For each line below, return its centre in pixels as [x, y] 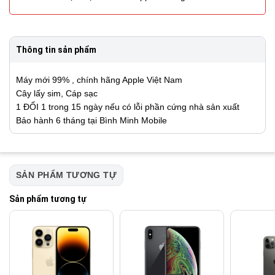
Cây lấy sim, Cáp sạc [57, 94]
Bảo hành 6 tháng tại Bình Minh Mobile [91, 121]
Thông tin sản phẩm [56, 50]
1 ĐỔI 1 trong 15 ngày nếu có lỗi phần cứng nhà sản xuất [128, 107]
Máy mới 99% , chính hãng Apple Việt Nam [99, 80]
